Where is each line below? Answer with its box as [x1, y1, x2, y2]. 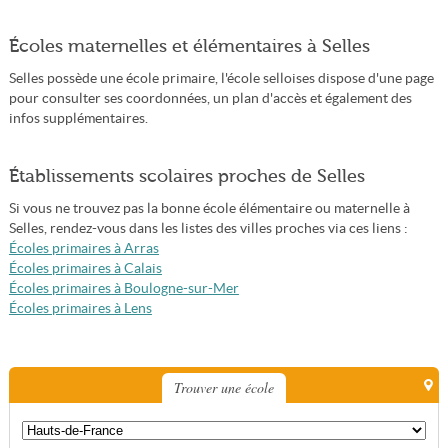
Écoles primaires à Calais [8, 261, 162, 276]
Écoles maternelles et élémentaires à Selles [8, 36, 370, 56]
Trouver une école [173, 378, 274, 397]
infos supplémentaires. [8, 111, 148, 126]
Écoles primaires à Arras [8, 241, 159, 256]
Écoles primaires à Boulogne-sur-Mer [8, 281, 239, 296]
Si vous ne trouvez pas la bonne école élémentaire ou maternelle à [8, 201, 410, 216]
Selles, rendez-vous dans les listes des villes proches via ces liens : [8, 221, 408, 236]
